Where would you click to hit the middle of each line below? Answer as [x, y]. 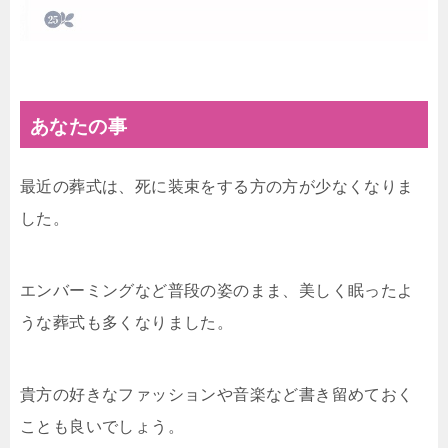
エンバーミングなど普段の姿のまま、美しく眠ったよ [217, 290]
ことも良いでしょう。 [102, 426]
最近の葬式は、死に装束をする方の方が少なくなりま [217, 186]
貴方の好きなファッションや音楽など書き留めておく [217, 394]
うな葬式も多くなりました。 [127, 322]
